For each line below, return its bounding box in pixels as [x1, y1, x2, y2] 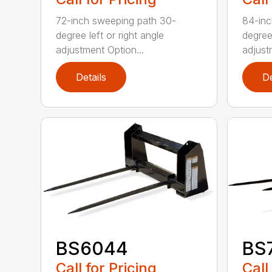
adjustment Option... [56, 43, 144, 56]
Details [76, 70, 107, 83]
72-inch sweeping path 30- [56, 14, 177, 27]
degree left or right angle [56, 29, 165, 41]
